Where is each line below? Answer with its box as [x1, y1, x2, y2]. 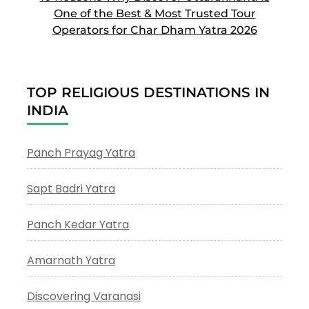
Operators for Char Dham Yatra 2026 [52, 23, 257, 37]
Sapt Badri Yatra [27, 180, 115, 197]
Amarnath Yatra [27, 252, 115, 268]
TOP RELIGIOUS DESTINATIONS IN [27, 83, 270, 101]
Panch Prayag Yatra [27, 144, 135, 161]
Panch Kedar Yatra [27, 216, 129, 232]
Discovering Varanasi [27, 288, 141, 304]
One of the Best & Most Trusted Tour [53, 6, 256, 20]
